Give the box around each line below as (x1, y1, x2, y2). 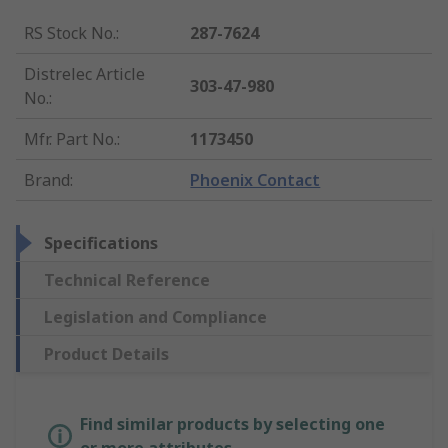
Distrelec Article (24, 63, 145, 86)
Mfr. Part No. (24, 128, 117, 151)
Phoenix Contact (190, 169, 321, 192)
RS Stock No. (24, 22, 116, 45)
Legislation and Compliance (44, 306, 267, 329)
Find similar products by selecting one (80, 413, 385, 436)
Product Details (44, 343, 169, 366)
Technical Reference (44, 269, 210, 292)
